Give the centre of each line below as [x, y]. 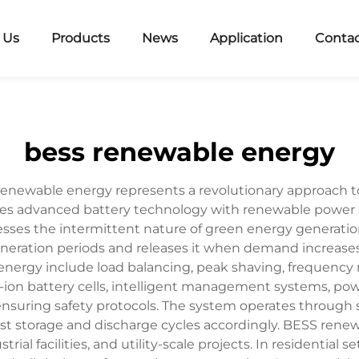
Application [247, 38]
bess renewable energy [179, 152]
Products [81, 38]
